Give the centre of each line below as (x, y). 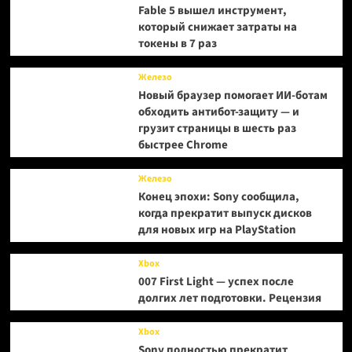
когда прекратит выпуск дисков (225, 213)
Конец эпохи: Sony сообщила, (218, 197)
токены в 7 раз (177, 44)
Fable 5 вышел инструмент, (212, 11)
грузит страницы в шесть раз (217, 128)
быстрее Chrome (183, 145)
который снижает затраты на (217, 27)
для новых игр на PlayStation (217, 230)
